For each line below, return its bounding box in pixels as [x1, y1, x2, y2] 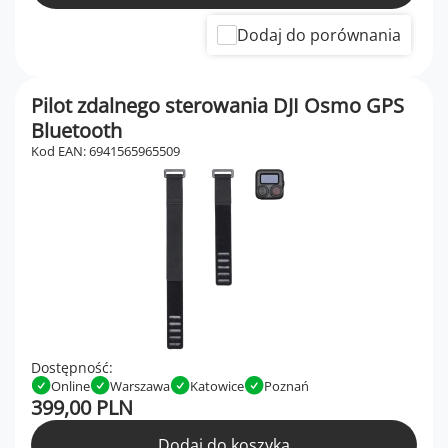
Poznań [264, 376, 309, 395]
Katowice [190, 376, 244, 395]
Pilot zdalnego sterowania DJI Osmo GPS [31, 92, 404, 120]
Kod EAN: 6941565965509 [31, 142, 180, 161]
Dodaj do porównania [237, 24, 401, 47]
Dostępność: [31, 358, 113, 378]
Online [51, 376, 90, 395]
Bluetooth [31, 117, 122, 145]
